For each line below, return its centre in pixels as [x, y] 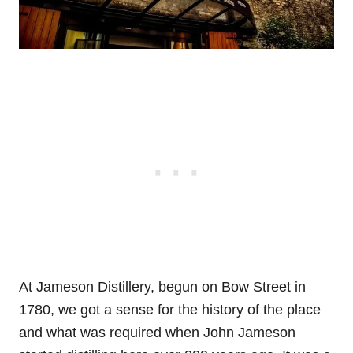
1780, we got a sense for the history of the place [170, 309]
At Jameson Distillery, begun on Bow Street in [162, 286]
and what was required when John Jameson [157, 332]
